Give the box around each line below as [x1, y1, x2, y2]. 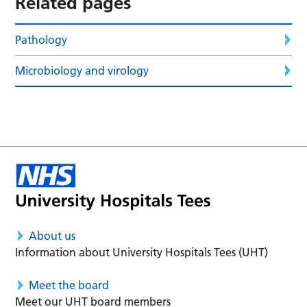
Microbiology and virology [15, 63, 149, 77]
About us [29, 229, 76, 243]
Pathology [15, 32, 68, 47]
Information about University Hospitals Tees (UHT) [15, 245, 269, 260]
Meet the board [29, 278, 110, 293]
